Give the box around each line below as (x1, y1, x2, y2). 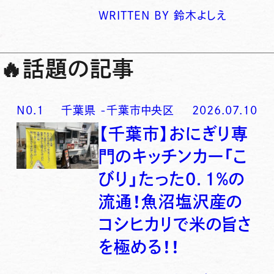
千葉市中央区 (106, 104, 175, 116)
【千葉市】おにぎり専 (98, 125, 249, 143)
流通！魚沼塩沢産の (98, 193, 243, 210)
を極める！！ (98, 239, 180, 256)
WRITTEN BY (98, 10, 170, 21)
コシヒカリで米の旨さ (98, 216, 253, 233)
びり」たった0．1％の (98, 171, 246, 188)
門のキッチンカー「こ (98, 148, 248, 165)
